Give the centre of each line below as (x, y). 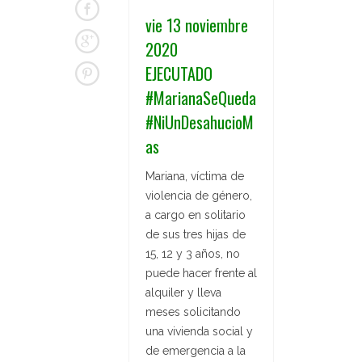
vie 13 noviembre (197, 25)
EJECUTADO (179, 73)
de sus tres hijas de (196, 234)
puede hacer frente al (201, 273)
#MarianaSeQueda (201, 97)
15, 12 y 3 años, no (193, 253)
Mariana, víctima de (195, 176)
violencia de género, (199, 195)
